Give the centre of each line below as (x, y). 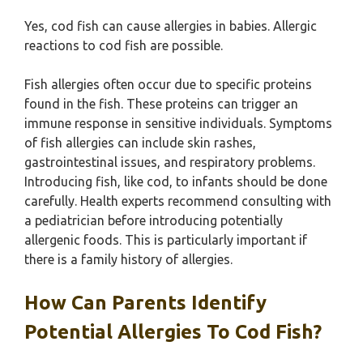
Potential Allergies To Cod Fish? (173, 332)
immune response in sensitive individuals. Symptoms (178, 123)
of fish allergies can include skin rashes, (140, 143)
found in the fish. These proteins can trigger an (161, 104)
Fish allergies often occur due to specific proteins (168, 84)
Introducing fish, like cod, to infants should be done (176, 181)
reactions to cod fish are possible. (124, 45)
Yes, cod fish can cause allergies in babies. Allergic (171, 26)
